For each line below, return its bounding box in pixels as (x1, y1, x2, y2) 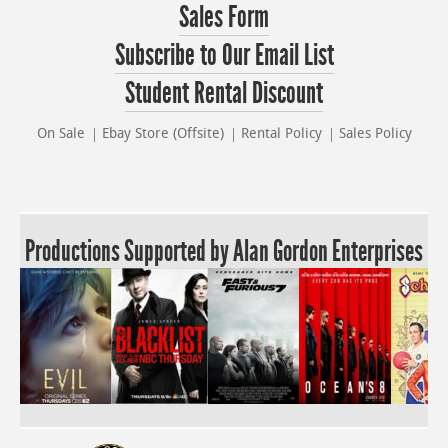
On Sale (36, 126, 85, 142)
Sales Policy (338, 126, 412, 142)
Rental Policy (240, 126, 322, 142)
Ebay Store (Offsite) (101, 126, 224, 142)
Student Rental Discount (125, 74, 323, 111)
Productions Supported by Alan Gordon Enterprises (25, 233, 423, 268)
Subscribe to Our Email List (114, 36, 334, 73)
